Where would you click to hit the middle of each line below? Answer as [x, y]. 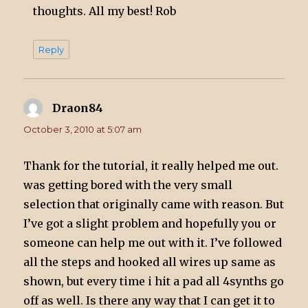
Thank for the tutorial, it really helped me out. [151, 165]
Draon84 [78, 108]
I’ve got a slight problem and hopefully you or [150, 223]
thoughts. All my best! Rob [105, 11]
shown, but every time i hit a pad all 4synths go [154, 281]
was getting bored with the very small [128, 185]
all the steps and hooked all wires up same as [150, 262]
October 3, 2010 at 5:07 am [83, 129]
